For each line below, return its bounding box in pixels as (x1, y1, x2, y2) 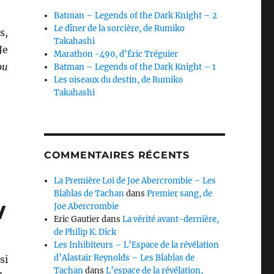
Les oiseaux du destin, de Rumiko (54, 75, 183, 85)
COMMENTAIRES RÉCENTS (43, 149, 190, 161)
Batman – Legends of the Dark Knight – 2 (54, 10, 218, 21)
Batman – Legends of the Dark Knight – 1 (54, 62, 217, 72)
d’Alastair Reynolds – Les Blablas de (54, 253, 195, 263)
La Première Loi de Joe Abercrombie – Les (54, 176, 217, 186)
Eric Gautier (54, 214, 100, 224)
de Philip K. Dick (54, 227, 117, 237)
